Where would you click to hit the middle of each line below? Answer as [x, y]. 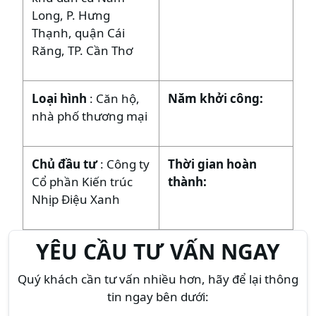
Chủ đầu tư [66, 164]
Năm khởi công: [215, 98]
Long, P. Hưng [71, 15]
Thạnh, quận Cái [78, 32]
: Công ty [125, 164]
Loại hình [61, 98]
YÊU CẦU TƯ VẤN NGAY [158, 251]
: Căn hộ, [115, 98]
